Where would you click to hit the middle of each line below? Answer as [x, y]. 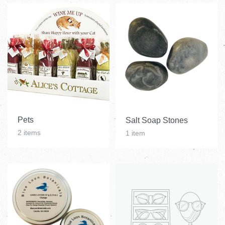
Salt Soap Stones [156, 121]
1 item [135, 133]
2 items [29, 133]
